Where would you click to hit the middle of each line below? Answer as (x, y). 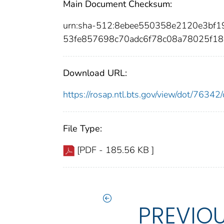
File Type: (82, 128)
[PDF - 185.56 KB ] (115, 150)
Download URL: (95, 73)
